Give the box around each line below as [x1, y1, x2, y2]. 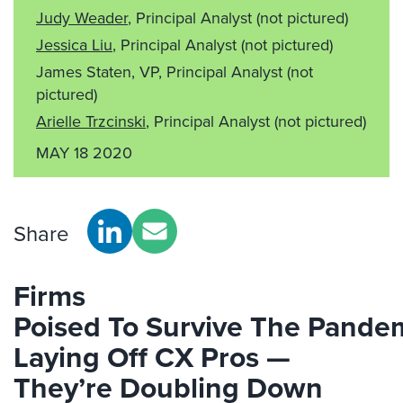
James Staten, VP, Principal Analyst [36, 60, 287, 83]
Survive [139, 305, 250, 347]
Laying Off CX [13, 336, 201, 378]
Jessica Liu [36, 33, 112, 56]
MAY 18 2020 [36, 141, 132, 164]
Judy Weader [36, 6, 128, 29]
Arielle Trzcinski [36, 110, 146, 132]
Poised [13, 305, 108, 347]
